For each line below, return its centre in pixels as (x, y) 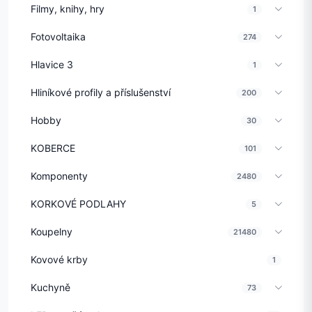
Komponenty (59, 176)
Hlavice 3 (52, 65)
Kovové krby (59, 260)
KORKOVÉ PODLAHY (78, 204)
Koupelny (52, 232)
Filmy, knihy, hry (68, 9)
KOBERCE (53, 148)
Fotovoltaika (58, 37)
